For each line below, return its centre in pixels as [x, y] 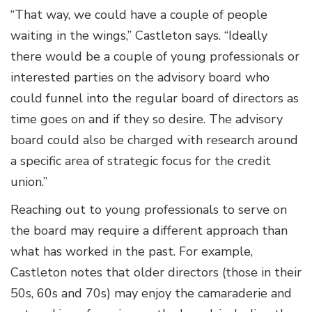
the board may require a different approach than [149, 231]
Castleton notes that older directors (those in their [156, 273]
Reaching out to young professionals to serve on [149, 210]
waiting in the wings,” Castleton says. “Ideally [139, 36]
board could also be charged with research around [154, 140]
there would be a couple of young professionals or [155, 57]
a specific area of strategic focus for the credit [141, 161]
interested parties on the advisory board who [140, 78]
